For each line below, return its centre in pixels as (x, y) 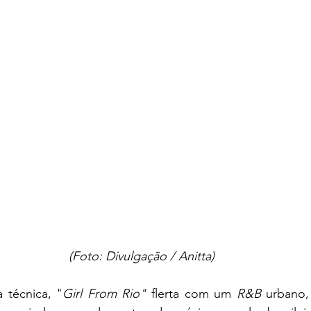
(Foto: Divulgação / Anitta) (142, 256)
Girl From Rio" (104, 293)
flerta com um (191, 293)
